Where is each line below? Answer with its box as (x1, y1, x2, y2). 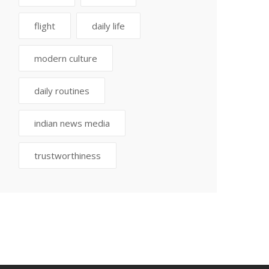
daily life (92, 20, 125, 32)
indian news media (34, 117, 110, 129)
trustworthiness (34, 150, 101, 162)
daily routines (34, 85, 89, 97)
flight (34, 20, 55, 32)
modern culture (34, 52, 97, 64)
